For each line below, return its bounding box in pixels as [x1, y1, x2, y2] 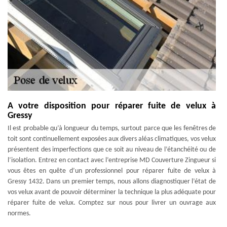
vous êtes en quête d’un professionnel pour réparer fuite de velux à [8, 167, 216, 175]
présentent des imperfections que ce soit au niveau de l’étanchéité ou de [8, 146, 216, 154]
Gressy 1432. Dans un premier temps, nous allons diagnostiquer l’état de [8, 178, 216, 185]
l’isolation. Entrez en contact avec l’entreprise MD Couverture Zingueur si [8, 157, 216, 164]
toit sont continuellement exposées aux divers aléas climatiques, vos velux [8, 135, 216, 143]
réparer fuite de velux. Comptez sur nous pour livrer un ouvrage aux [8, 199, 216, 207]
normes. [8, 210, 31, 217]
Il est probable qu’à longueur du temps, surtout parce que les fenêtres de [8, 125, 216, 132]
